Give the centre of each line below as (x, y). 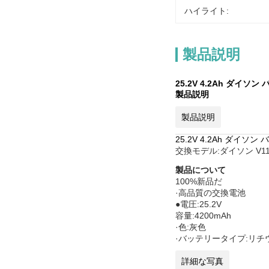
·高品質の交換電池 (210, 193)
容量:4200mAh (203, 216)
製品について (201, 170)
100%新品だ (199, 181)
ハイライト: (207, 11)
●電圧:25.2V (198, 204)
